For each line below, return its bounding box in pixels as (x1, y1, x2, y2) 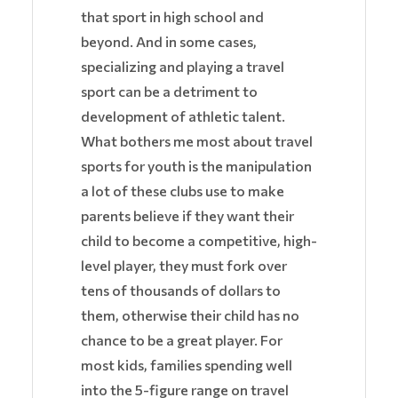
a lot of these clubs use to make (81, 182, 284, 200)
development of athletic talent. (81, 107, 285, 125)
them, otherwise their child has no (81, 306, 299, 324)
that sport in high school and (81, 8, 264, 26)
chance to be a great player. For (81, 331, 283, 349)
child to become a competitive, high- (81, 232, 317, 250)
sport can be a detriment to (81, 83, 258, 100)
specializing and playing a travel (81, 58, 284, 76)
